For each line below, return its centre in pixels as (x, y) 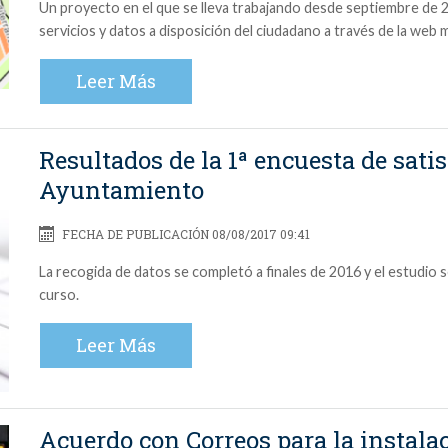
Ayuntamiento (121, 190)
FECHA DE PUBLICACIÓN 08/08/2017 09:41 (184, 234)
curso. (59, 295)
